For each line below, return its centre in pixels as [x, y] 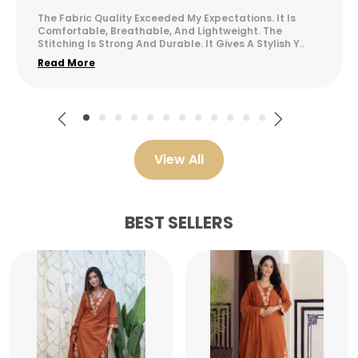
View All [179, 160]
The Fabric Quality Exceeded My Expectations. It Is [167, 18]
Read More [66, 63]
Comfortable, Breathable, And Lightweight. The [160, 31]
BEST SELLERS [179, 223]
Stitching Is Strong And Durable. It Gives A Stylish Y [169, 44]
